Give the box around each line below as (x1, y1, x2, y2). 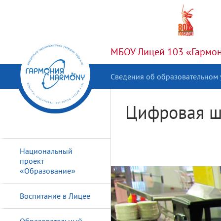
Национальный (20, 146, 73, 156)
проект (20, 156, 44, 166)
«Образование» (20, 166, 75, 176)
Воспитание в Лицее (20, 191, 90, 201)
